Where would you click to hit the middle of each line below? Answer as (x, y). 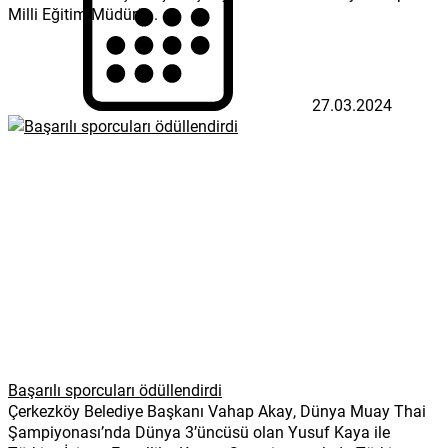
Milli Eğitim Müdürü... (83, 13)
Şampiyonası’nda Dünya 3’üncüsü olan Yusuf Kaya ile (199, 431)
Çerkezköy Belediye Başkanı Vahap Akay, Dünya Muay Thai (217, 410)
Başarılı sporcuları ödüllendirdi (115, 389)
